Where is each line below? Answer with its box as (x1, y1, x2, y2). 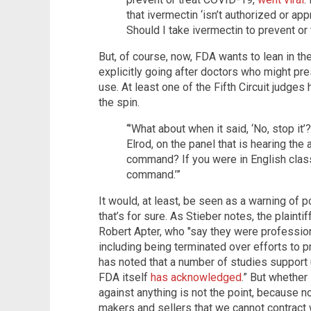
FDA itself (99, 270, 151, 284)
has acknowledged (151, 270, 242, 284)
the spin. (99, 95, 140, 109)
